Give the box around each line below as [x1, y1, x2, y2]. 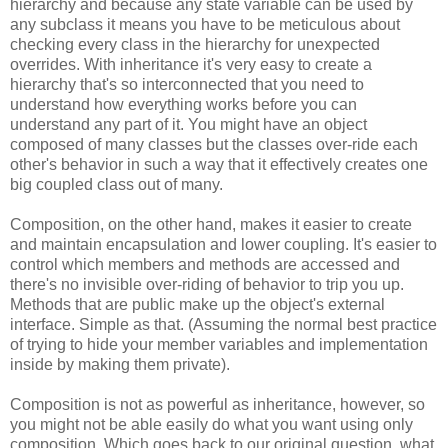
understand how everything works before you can [10, 95, 357, 113]
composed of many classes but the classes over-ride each [10, 135, 418, 153]
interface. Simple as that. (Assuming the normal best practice [10, 315, 437, 333]
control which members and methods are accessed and [10, 255, 400, 273]
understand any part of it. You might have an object [10, 115, 367, 133]
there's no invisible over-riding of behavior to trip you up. [10, 275, 404, 293]
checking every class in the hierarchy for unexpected [10, 35, 380, 53]
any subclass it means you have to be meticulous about [10, 15, 400, 33]
